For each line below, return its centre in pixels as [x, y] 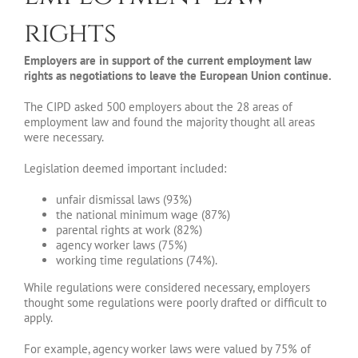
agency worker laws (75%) [121, 245]
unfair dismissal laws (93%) [124, 200]
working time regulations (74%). [137, 261]
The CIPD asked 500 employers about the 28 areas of [158, 107]
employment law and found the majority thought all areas [169, 122]
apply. [38, 318]
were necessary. [64, 137]
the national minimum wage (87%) [143, 215]
